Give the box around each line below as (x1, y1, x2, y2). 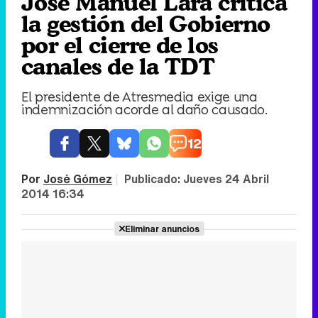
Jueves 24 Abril (183, 170, 269, 187)
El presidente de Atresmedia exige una (21, 87, 258, 106)
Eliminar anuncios (124, 222, 199, 235)
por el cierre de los (21, 31, 219, 59)
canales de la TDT (21, 53, 215, 80)
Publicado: (124, 170, 183, 187)
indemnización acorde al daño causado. (21, 100, 268, 119)
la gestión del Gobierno (21, 10, 270, 38)
